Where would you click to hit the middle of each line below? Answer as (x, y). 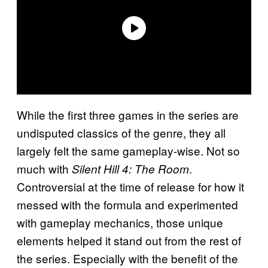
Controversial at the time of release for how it (130, 186)
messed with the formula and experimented (127, 204)
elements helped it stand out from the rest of (129, 240)
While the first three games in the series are (128, 114)
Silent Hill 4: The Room (130, 168)
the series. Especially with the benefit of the (127, 258)
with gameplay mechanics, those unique (120, 222)
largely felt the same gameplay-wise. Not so (128, 150)
